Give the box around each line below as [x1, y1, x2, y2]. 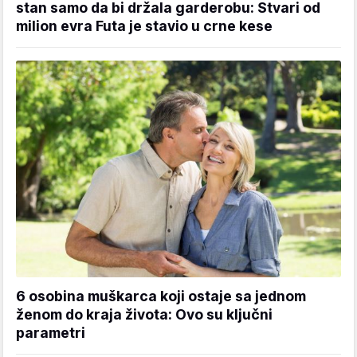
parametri [16, 324, 85, 342]
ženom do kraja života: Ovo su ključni [16, 306, 273, 324]
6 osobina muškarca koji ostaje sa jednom [16, 288, 306, 305]
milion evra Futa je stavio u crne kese [16, 18, 273, 35]
